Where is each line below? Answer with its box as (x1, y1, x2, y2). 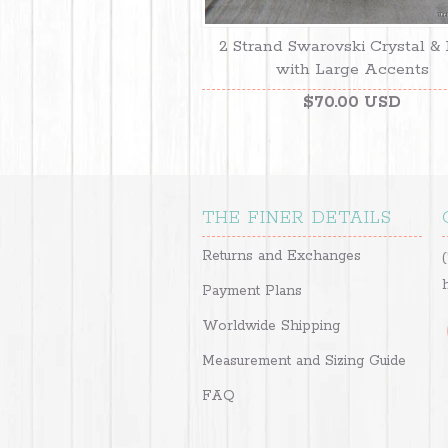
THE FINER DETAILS (202, 207, 392, 230)
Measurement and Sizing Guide (202, 352, 406, 371)
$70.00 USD (303, 92, 401, 114)
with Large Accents (275, 59, 429, 81)
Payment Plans (202, 282, 302, 301)
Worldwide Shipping (202, 317, 340, 336)
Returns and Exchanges (202, 247, 361, 266)
